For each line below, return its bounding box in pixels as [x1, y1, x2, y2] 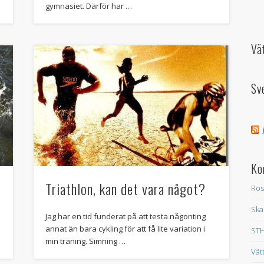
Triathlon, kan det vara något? [45, 178, 206, 200]
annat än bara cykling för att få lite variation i [45, 223, 205, 235]
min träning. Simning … [45, 236, 126, 247]
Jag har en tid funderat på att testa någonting [45, 211, 206, 222]
